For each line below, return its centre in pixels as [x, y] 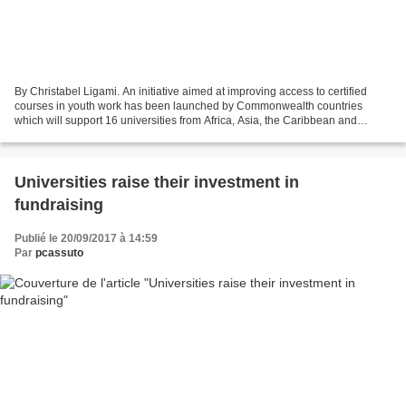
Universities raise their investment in [157, 183]
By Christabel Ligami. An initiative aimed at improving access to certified [191, 92]
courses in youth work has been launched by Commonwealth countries [188, 106]
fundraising [59, 205]
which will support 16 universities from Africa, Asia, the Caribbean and [186, 121]
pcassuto [59, 253]
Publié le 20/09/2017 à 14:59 [86, 239]
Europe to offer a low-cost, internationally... [118, 135]
